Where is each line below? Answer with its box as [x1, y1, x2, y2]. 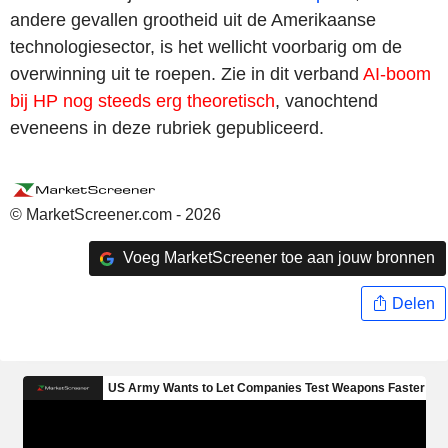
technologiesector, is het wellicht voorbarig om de [10, 36, 402, 57]
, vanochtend [275, 90, 378, 111]
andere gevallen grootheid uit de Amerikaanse [10, 9, 376, 30]
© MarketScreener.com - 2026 [10, 205, 221, 223]
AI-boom [363, 63, 431, 84]
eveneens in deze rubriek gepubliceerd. [10, 117, 324, 138]
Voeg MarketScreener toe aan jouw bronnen [118, 249, 435, 267]
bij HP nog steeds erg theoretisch [10, 90, 275, 111]
